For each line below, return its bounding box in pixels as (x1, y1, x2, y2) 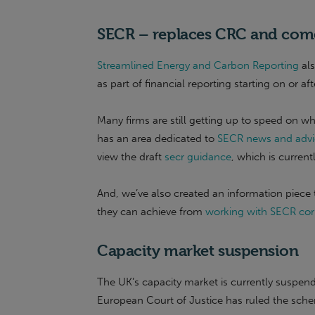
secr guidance (165, 150, 231, 163)
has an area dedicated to (97, 132, 217, 145)
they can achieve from (97, 205, 205, 218)
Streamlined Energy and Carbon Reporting (97, 59, 299, 72)
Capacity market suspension (97, 241, 299, 259)
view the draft (97, 150, 165, 163)
